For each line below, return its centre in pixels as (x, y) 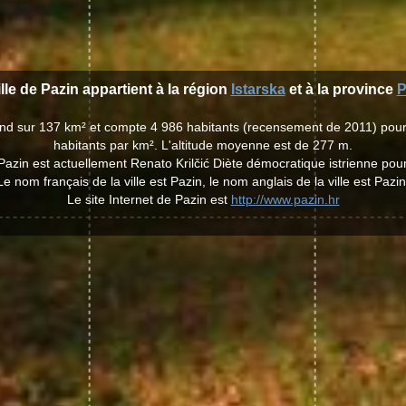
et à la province (341, 89)
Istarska (258, 89)
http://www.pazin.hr (285, 199)
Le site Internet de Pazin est (149, 199)
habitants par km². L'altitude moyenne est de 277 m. (203, 145)
